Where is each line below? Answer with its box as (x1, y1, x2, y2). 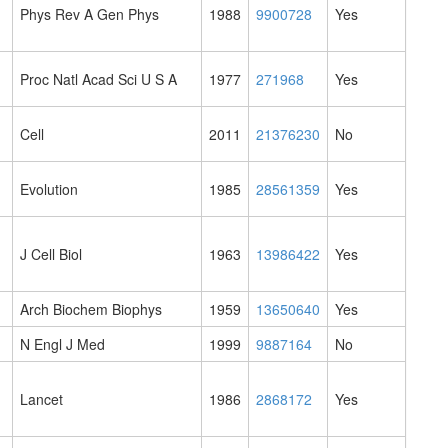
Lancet (20, 389, 63, 410)
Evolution (20, 179, 78, 200)
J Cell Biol (20, 244, 82, 265)
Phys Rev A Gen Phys (20, 4, 159, 25)
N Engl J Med (20, 334, 105, 355)
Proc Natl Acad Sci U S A (20, 69, 177, 90)
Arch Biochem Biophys (20, 299, 162, 320)
